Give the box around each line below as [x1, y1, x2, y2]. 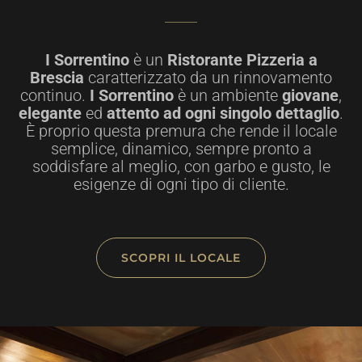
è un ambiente [174, 86, 282, 105]
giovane [282, 86, 339, 105]
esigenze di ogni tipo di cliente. [73, 175, 289, 194]
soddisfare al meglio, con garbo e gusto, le [32, 157, 330, 176]
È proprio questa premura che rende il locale [25, 121, 337, 141]
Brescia [30, 68, 84, 87]
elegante [19, 103, 82, 123]
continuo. [20, 86, 90, 105]
